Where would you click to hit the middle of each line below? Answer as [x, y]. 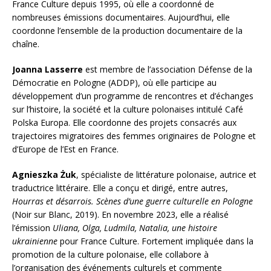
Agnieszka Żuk [44, 175]
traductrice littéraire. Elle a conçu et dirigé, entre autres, [120, 188]
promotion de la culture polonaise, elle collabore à [110, 255]
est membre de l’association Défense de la [168, 70]
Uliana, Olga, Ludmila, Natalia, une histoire [135, 228]
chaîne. [26, 44]
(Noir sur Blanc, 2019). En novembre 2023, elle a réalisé [120, 215]
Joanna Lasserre [47, 70]
